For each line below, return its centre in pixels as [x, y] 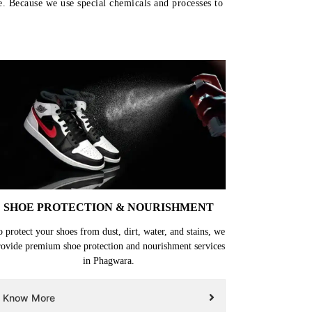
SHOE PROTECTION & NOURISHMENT [109, 207]
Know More [29, 297]
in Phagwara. [109, 260]
